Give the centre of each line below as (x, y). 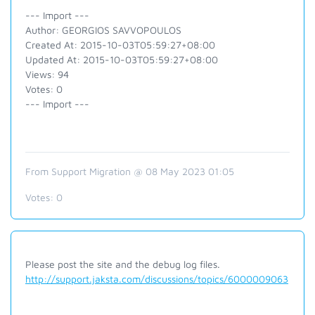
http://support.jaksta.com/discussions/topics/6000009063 (157, 279)
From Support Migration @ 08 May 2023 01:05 (130, 171)
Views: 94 (47, 74)
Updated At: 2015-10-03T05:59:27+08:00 (122, 59)
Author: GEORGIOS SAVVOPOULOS (103, 30)
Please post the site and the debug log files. (123, 264)
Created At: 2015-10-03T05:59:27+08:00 (120, 45)
